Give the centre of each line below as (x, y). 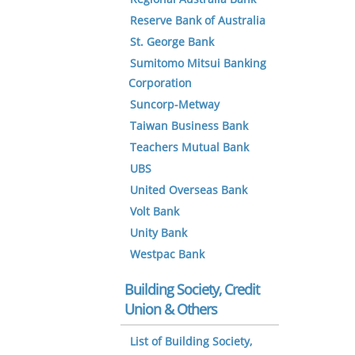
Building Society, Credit (192, 290)
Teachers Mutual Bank (189, 148)
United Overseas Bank (189, 191)
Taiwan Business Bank (189, 126)
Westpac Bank (167, 255)
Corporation (160, 84)
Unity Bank (158, 233)
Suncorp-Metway (175, 105)
